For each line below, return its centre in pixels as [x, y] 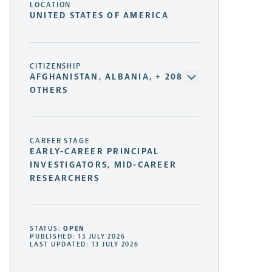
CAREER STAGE [60, 141]
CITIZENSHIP [56, 66]
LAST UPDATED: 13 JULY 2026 [84, 245]
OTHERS [49, 90]
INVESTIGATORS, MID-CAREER [104, 165]
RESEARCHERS [65, 178]
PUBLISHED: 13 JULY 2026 [78, 237]
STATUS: [47, 229]
